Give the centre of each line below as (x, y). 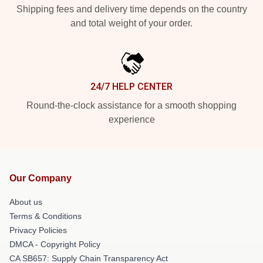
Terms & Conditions (45, 216)
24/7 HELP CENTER (131, 87)
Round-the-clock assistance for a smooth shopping (131, 106)
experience (131, 120)
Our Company (41, 178)
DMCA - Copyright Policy (55, 245)
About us (26, 202)
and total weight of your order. (131, 23)
